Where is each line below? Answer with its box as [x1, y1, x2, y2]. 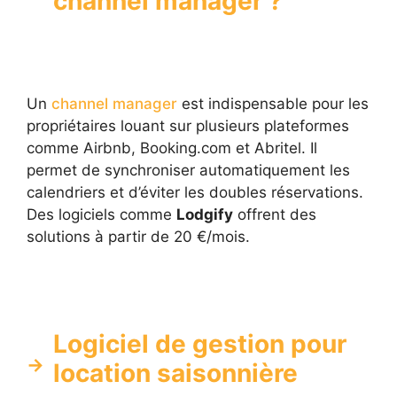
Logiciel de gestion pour [53, 328, 346, 359]
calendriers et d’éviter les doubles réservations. [27, 183, 363, 202]
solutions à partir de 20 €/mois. [27, 228, 250, 246]
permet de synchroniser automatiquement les [27, 161, 350, 180]
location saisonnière [53, 357, 298, 388]
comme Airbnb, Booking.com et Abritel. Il [27, 139, 317, 158]
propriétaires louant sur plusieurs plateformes [27, 117, 349, 136]
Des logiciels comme [27, 206, 176, 224]
